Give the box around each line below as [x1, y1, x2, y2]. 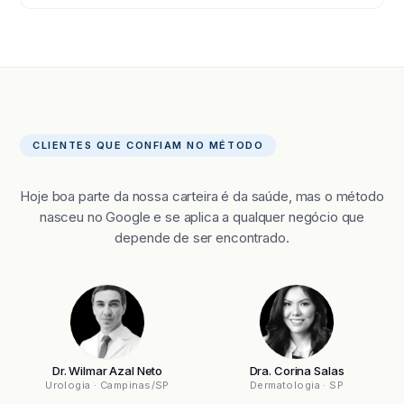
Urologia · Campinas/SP [45, 379, 170, 391]
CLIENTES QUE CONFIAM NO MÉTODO [32, 139, 264, 151]
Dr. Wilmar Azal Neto [51, 363, 163, 378]
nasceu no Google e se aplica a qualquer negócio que [39, 208, 365, 225]
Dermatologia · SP [249, 379, 344, 391]
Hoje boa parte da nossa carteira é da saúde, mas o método [20, 188, 384, 205]
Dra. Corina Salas [249, 363, 344, 378]
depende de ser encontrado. [115, 229, 289, 246]
